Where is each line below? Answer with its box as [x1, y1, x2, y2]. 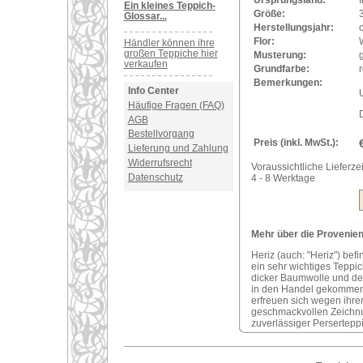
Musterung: [253, 49, 306, 61]
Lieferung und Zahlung [127, 143, 228, 155]
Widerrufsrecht [127, 156, 192, 169]
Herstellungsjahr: [253, 22, 334, 33]
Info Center [127, 85, 179, 96]
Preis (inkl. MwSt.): [253, 137, 339, 148]
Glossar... [123, 11, 167, 22]
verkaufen [123, 58, 168, 70]
